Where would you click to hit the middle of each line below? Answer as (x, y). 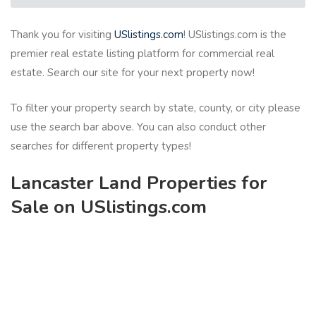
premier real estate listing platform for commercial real (142, 54)
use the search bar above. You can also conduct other (138, 127)
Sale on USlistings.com (109, 207)
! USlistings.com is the (235, 35)
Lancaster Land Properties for (139, 183)
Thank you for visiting (62, 35)
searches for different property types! (101, 146)
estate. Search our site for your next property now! (133, 73)
